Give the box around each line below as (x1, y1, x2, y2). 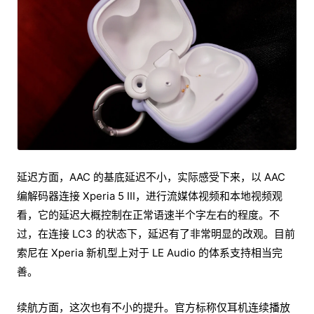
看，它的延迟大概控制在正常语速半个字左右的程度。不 (17, 207, 280, 221)
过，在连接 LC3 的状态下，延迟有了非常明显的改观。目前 (17, 226, 295, 240)
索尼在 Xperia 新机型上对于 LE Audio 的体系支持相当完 (17, 245, 282, 259)
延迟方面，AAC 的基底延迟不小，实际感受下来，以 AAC (17, 170, 285, 184)
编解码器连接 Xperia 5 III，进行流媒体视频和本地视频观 (17, 189, 282, 203)
